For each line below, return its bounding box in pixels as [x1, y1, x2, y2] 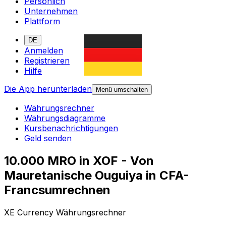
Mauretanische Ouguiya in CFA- [4, 168, 189, 183]
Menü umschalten [96, 86, 148, 94]
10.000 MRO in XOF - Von [4, 153, 154, 168]
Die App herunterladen [4, 84, 92, 94]
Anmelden [24, 45, 63, 56]
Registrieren [24, 55, 70, 66]
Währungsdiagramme [24, 113, 105, 124]
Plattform [24, 16, 60, 27]
